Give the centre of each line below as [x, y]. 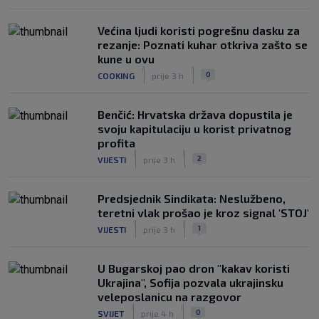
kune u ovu [126, 59]
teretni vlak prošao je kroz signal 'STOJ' [203, 213]
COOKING [116, 75]
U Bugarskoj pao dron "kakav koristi [194, 268]
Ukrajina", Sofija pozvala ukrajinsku [190, 282]
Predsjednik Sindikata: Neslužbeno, [192, 198]
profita [116, 143]
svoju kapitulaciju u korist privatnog [194, 129]
